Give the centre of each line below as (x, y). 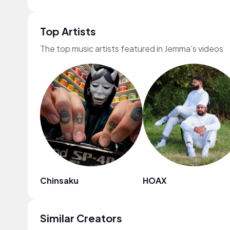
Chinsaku (59, 180)
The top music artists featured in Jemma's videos (132, 49)
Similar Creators (81, 218)
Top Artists (68, 31)
